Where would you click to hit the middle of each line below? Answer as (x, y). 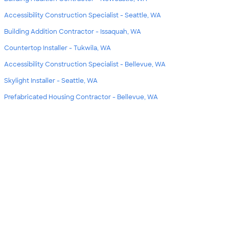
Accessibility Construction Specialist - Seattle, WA (83, 15)
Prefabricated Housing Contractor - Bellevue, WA (81, 97)
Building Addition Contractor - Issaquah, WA (73, 32)
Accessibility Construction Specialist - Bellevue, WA (85, 64)
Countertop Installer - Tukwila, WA (58, 48)
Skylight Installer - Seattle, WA (51, 81)
